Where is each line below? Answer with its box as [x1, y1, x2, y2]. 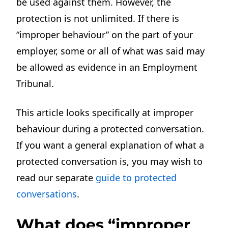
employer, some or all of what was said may [16, 44, 205, 57]
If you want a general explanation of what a [16, 138, 205, 151]
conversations [16, 187, 77, 200]
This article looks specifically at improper [16, 106, 194, 119]
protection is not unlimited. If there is [16, 12, 180, 24]
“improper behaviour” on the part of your [16, 28, 193, 41]
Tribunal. [16, 77, 54, 90]
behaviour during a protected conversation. [16, 122, 205, 135]
